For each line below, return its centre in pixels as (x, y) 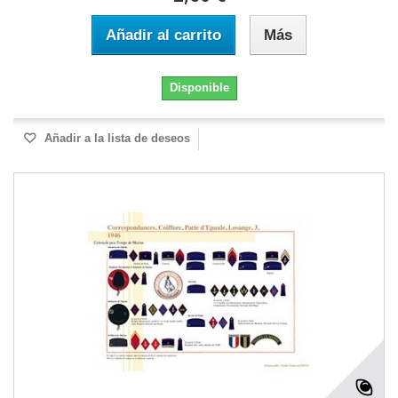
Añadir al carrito (163, 35)
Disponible (199, 88)
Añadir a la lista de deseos (115, 138)
